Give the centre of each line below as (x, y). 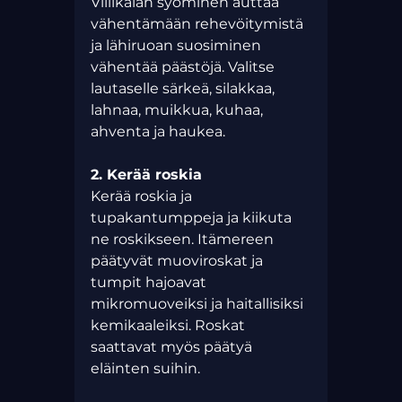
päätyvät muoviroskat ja (178, 261)
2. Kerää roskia (148, 175)
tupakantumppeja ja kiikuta (192, 218)
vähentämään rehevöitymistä (198, 24)
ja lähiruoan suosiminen (177, 46)
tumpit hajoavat (150, 283)
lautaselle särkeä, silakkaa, (184, 89)
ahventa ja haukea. (157, 132)
